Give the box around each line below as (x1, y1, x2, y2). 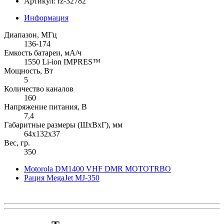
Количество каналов (4, 84, 73, 93)
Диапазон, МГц (4, 30, 57, 39)
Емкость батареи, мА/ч (4, 48, 81, 57)
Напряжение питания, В (4, 102, 87, 111)
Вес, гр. (4, 138, 30, 147)
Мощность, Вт (4, 66, 53, 75)
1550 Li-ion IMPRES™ (24, 57, 100, 66)
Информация (24, 13, 68, 22)
